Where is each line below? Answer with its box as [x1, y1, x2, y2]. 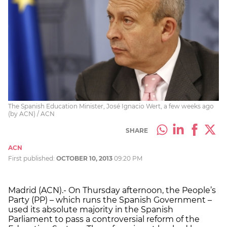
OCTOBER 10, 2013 [56, 154, 112, 162]
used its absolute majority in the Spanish [8, 204, 173, 214]
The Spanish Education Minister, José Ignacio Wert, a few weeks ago [8, 102, 214, 110]
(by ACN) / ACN [8, 109, 55, 118]
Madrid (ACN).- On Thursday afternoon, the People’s [8, 185, 216, 195]
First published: [8, 154, 56, 162]
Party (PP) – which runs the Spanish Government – [8, 195, 212, 205]
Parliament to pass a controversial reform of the [8, 214, 200, 224]
